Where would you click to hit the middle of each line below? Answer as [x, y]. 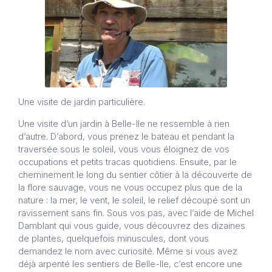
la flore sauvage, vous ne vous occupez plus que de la [130, 188]
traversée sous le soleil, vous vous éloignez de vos [124, 150]
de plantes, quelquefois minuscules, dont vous [114, 239]
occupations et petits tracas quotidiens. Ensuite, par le [127, 162]
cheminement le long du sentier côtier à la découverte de [135, 175]
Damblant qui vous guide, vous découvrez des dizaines [132, 226]
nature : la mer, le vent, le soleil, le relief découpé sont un [134, 201]
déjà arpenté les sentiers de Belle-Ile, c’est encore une [130, 264]
